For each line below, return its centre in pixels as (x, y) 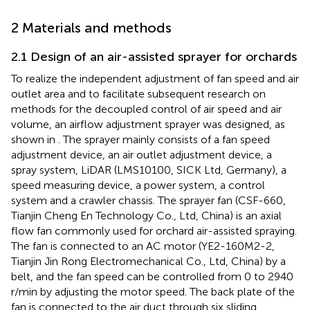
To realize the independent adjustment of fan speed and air (155, 78)
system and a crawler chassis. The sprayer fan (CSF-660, (148, 200)
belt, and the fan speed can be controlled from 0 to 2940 (152, 276)
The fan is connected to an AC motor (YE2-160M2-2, (143, 246)
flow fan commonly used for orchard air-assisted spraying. (154, 230)
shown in (35, 139)
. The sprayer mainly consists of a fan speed (164, 139)
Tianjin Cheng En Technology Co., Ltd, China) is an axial (146, 215)
